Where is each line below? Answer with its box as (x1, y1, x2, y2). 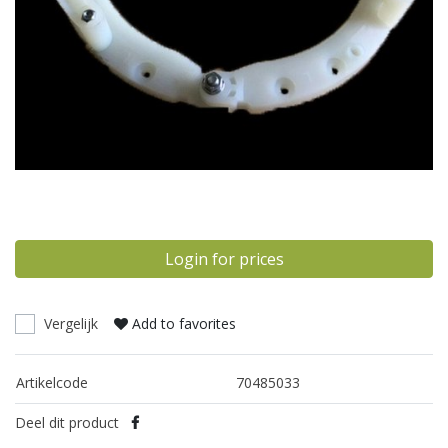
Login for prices (164, 247, 284, 270)
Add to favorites (132, 313, 236, 333)
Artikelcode (16, 372, 88, 392)
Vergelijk (44, 313, 98, 333)
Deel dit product (15, 412, 119, 432)
